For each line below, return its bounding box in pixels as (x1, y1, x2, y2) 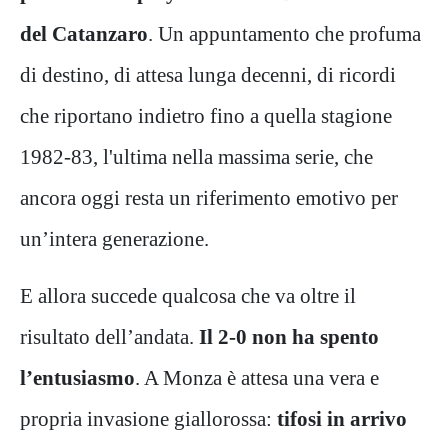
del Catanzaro (20, 21, 148, 45)
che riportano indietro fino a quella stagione (20, 103, 392, 127)
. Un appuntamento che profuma (148, 21, 421, 45)
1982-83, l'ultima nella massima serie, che (20, 144, 373, 168)
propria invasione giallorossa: (20, 406, 277, 430)
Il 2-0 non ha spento (199, 324, 379, 348)
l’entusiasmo (20, 365, 135, 389)
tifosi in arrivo (277, 406, 407, 430)
